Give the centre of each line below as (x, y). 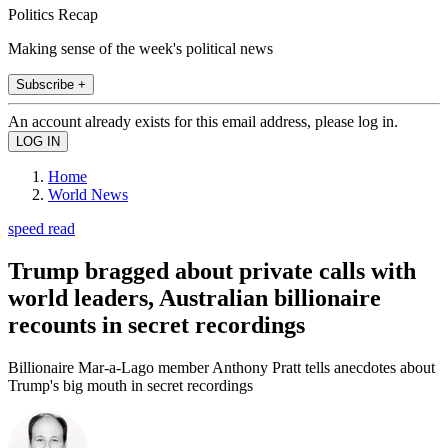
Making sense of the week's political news (140, 48)
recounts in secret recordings (156, 324)
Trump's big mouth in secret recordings (130, 385)
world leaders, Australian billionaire (194, 297)
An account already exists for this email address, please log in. (203, 121)
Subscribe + (51, 84)
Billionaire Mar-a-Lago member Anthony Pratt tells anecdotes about (221, 367)
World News (88, 194)
